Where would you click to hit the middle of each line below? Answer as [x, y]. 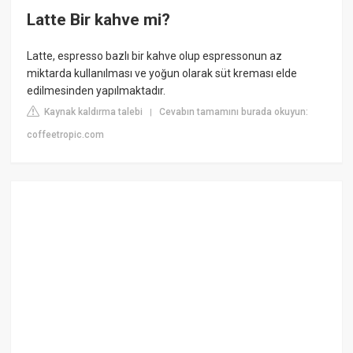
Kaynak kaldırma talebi [93, 111]
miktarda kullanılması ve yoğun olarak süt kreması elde [162, 73]
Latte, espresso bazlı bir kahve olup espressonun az [155, 56]
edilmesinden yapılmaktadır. [97, 90]
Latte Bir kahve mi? [99, 20]
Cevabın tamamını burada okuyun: [234, 111]
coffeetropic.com [66, 134]
